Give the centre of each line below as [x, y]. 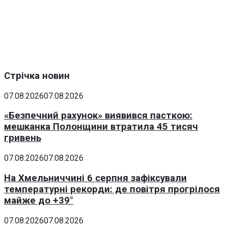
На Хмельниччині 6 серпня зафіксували [95, 178]
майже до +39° [39, 200]
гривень [23, 138]
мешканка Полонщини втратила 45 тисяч [101, 127]
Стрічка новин [37, 76]
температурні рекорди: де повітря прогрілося [112, 189]
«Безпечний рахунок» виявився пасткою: [98, 116]
